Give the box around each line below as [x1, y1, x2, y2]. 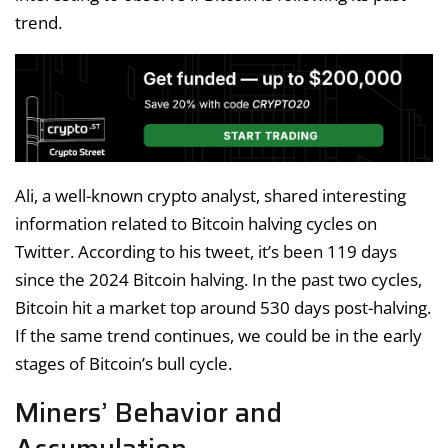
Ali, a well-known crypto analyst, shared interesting [15, 184, 406, 208]
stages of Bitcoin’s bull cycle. [15, 352, 232, 376]
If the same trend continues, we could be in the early [15, 324, 422, 348]
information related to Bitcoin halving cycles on [15, 212, 377, 236]
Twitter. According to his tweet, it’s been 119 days [15, 240, 397, 264]
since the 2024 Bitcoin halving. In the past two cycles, [15, 268, 422, 292]
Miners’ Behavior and [15, 391, 282, 435]
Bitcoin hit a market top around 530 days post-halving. [15, 296, 431, 320]
